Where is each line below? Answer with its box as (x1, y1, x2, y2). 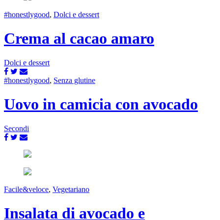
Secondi (4, 124, 29, 133)
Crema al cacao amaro (4, 29, 154, 48)
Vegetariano (53, 185, 89, 193)
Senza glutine (54, 76, 95, 84)
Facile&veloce (4, 185, 49, 193)
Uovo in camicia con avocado (4, 95, 198, 113)
